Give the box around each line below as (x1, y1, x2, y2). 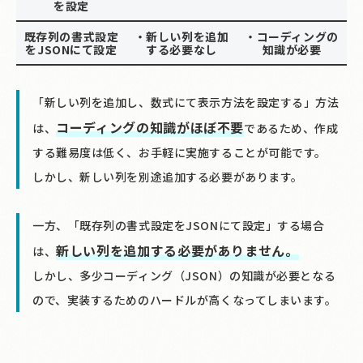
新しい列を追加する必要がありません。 (56, 241, 299, 261)
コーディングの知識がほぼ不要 (56, 117, 245, 138)
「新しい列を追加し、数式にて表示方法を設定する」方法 (32, 94, 340, 111)
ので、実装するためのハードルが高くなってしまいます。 (32, 292, 337, 309)
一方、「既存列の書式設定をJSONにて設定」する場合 (32, 217, 325, 234)
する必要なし (146, 41, 217, 58)
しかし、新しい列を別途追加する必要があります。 (32, 169, 303, 186)
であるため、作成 (244, 120, 339, 137)
